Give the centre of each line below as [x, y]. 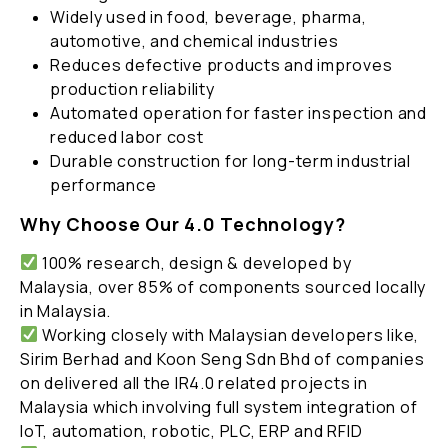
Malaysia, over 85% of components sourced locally [223, 286]
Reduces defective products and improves [221, 64]
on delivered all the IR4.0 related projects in [194, 382]
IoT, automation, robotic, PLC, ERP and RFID [191, 430]
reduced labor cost [127, 136]
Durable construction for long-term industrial [230, 160]
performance [103, 184]
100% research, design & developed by [195, 262]
